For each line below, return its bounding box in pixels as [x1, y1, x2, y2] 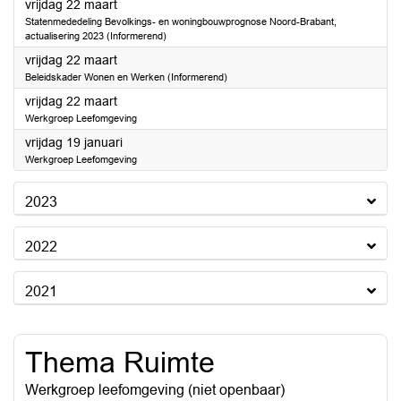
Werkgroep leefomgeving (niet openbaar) [25, 382, 285, 397]
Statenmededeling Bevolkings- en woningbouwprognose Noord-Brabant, [25, 16, 337, 27]
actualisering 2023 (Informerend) [25, 30, 168, 41]
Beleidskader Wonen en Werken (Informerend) [25, 72, 229, 82]
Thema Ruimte [25, 346, 215, 379]
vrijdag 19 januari [25, 135, 123, 149]
